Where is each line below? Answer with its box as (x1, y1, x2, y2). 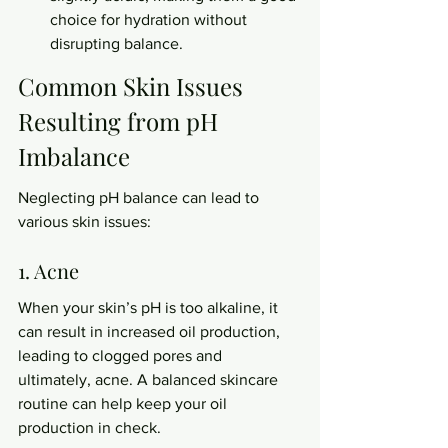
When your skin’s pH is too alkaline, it (18, 299, 282, 316)
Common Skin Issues (18, 69, 249, 102)
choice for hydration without (50, 11, 251, 28)
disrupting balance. (50, 35, 183, 52)
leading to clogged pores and (18, 347, 226, 364)
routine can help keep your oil (18, 395, 231, 412)
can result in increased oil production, (18, 323, 284, 340)
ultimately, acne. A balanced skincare (18, 371, 282, 388)
